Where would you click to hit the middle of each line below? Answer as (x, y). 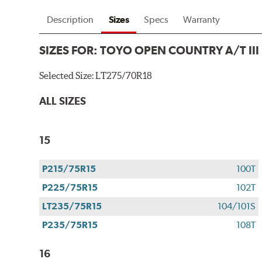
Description (70, 20)
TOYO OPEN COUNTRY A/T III (180, 51)
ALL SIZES (63, 101)
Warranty (202, 20)
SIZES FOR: (70, 51)
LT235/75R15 (72, 206)
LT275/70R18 (124, 76)
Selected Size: (68, 76)
